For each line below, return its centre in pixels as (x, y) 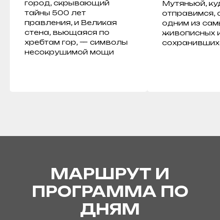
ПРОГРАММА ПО (110, 191)
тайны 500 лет (55, 13)
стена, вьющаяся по (67, 32)
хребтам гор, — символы (76, 42)
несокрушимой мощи (69, 52)
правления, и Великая (71, 22)
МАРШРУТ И (110, 174)
